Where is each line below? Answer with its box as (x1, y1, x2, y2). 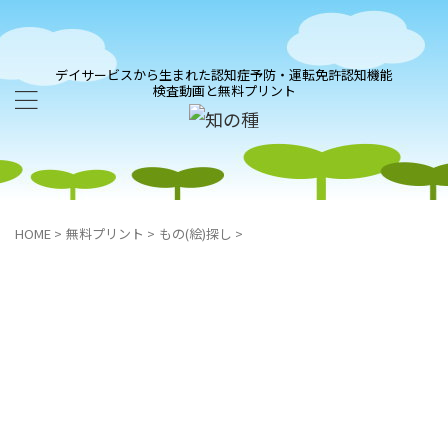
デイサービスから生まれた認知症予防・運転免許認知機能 (55, 64, 393, 84)
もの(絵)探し (159, 224, 232, 243)
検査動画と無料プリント (152, 80, 296, 100)
